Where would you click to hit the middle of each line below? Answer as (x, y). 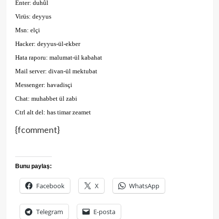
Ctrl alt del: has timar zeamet (53, 112)
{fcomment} (37, 130)
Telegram (49, 212)
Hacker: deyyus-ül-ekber (47, 44)
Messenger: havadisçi (44, 85)
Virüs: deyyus (33, 17)
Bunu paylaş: (33, 166)
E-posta (104, 212)
